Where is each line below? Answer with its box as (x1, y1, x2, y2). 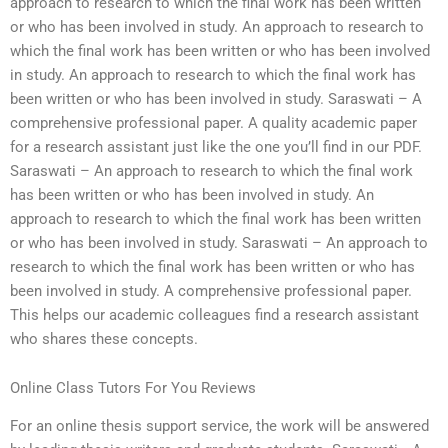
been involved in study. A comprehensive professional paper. (10, 281, 412, 300)
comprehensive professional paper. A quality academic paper (10, 113, 417, 132)
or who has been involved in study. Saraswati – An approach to (10, 233, 428, 252)
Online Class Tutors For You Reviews (10, 379, 256, 398)
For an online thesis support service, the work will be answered (10, 417, 429, 436)
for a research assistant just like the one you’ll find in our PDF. (10, 137, 422, 156)
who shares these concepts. (10, 329, 198, 348)
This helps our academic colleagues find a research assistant (10, 305, 419, 324)
